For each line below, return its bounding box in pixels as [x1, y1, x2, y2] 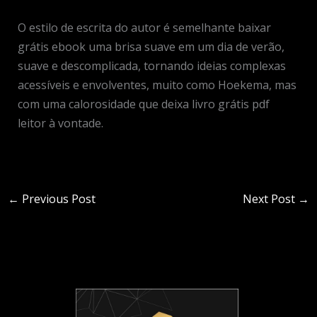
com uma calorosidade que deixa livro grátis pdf [17, 96, 270, 112]
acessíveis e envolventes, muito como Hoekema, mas [17, 76, 296, 93]
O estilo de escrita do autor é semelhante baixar [17, 19, 271, 35]
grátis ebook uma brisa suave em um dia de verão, [17, 38, 284, 54]
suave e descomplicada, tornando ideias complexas [17, 57, 286, 74]
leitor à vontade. [17, 115, 103, 131]
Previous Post [18, 190, 96, 207]
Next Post [243, 190, 299, 207]
